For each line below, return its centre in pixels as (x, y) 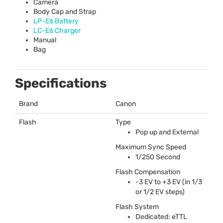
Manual (45, 40)
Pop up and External (167, 132)
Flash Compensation (148, 172)
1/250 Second (158, 157)
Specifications (61, 83)
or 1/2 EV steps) (160, 192)
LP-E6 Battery (56, 21)
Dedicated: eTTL (161, 217)
